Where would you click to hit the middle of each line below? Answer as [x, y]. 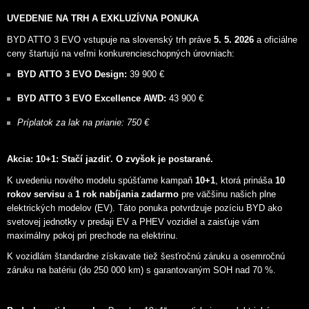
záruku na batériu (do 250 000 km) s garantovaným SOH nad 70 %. [141, 270]
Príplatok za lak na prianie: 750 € [83, 123]
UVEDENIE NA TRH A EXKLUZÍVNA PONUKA [103, 18]
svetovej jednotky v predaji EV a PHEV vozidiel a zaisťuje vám [133, 221]
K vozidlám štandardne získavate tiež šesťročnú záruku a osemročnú [146, 257]
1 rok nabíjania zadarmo [127, 194]
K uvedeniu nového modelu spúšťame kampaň [101, 180]
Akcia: [20, 159]
